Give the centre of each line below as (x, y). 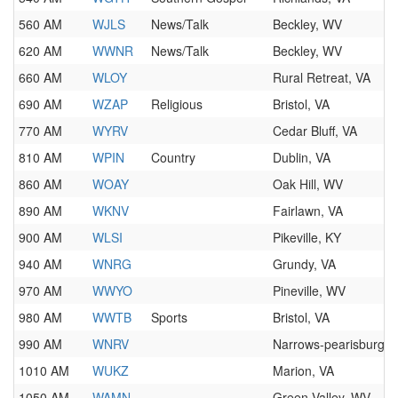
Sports (169, 317)
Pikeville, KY (307, 237)
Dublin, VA (302, 157)
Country (173, 157)
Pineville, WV (309, 291)
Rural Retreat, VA (322, 77)
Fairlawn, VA (308, 211)
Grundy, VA (304, 264)
